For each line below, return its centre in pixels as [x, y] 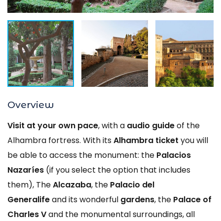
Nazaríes [26, 170]
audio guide [152, 126]
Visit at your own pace [53, 126]
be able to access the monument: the [82, 155]
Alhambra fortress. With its [60, 140]
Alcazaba [72, 185]
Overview [31, 105]
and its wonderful [85, 200]
